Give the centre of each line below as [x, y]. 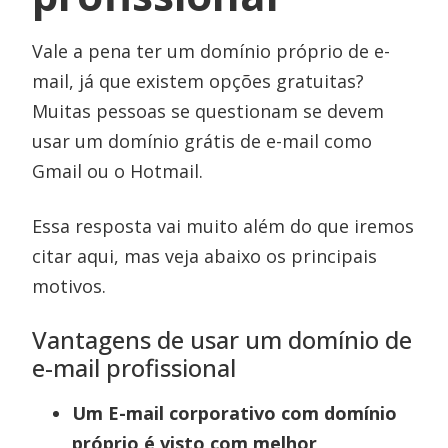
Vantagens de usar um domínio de [222, 340]
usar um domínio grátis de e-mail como [202, 141]
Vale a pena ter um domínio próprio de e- [211, 51]
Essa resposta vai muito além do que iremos [223, 226]
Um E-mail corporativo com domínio [235, 413]
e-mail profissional [134, 368]
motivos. [69, 286]
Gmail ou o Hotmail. [118, 171]
